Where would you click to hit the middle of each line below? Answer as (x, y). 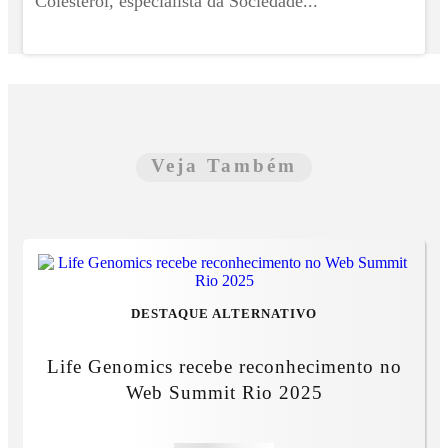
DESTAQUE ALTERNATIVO (224, 313)
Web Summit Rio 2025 (224, 392)
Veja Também (224, 165)
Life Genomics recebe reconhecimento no (224, 366)
